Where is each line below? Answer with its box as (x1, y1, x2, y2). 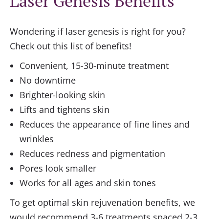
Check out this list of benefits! (10, 40, 131, 52)
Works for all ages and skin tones (20, 177, 156, 189)
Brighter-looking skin (20, 89, 105, 101)
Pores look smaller (20, 162, 96, 175)
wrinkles (20, 133, 54, 145)
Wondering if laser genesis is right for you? (10, 25, 186, 38)
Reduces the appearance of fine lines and (20, 118, 190, 131)
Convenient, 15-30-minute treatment (20, 60, 169, 72)
